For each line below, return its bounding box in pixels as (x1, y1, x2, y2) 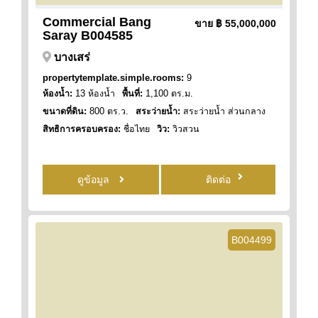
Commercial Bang (43, 14, 151, 29)
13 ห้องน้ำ (72, 88, 115, 99)
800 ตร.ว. (87, 106, 128, 116)
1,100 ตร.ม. (143, 88, 193, 99)
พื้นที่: (122, 88, 143, 99)
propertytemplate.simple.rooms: (43, 72, 184, 83)
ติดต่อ (206, 173, 231, 185)
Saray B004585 (43, 28, 133, 43)
